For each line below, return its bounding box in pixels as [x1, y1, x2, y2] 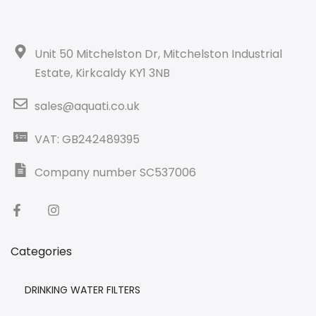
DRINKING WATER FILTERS [25, 283, 140, 298]
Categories [11, 243, 72, 260]
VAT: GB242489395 [35, 131, 140, 148]
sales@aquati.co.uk [35, 98, 140, 115]
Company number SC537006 [35, 164, 196, 181]
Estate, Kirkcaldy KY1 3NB [35, 65, 170, 82]
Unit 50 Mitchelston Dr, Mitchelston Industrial [35, 46, 282, 63]
